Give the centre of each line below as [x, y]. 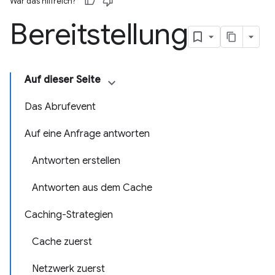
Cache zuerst [62, 242]
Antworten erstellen [76, 161]
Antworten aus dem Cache [92, 188]
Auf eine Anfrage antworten [87, 134]
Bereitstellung [99, 34]
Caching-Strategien [69, 215]
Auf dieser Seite [63, 80]
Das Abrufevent [60, 107]
